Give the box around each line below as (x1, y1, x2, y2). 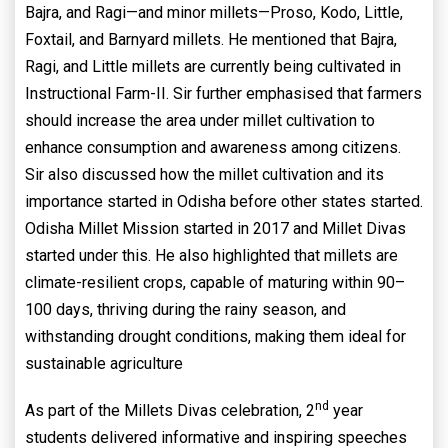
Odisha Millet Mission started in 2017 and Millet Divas (25, 219, 406, 239)
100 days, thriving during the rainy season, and (25, 300, 346, 320)
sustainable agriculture (25, 354, 183, 374)
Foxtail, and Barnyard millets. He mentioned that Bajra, (25, 30, 397, 50)
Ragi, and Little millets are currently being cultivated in (25, 57, 401, 77)
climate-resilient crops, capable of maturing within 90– (25, 273, 405, 293)
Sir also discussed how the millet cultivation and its (25, 165, 384, 185)
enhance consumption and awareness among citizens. (25, 138, 401, 158)
